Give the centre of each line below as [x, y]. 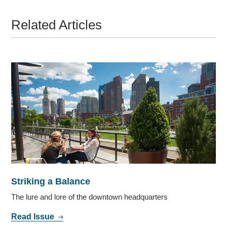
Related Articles [57, 25]
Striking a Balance [51, 181]
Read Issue [34, 216]
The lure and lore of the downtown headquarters [90, 197]
